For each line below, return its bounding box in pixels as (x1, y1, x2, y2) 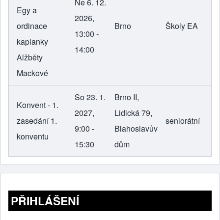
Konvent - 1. (17, 99, 58, 111)
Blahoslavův (114, 123, 158, 135)
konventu (17, 131, 49, 142)
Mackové (17, 67, 48, 79)
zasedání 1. (17, 115, 57, 127)
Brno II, (114, 91, 139, 103)
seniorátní (165, 115, 200, 127)
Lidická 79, (114, 107, 152, 119)
